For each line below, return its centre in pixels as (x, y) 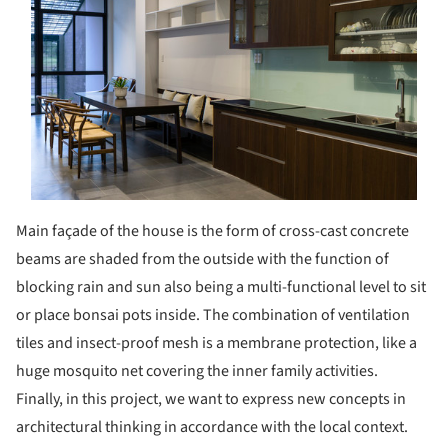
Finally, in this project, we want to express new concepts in (211, 398)
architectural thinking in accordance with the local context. (212, 426)
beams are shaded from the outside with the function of (202, 258)
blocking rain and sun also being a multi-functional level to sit (221, 286)
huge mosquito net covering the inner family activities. (197, 370)
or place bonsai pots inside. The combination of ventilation (213, 314)
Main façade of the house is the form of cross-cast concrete (212, 230)
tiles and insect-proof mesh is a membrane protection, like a (216, 342)
